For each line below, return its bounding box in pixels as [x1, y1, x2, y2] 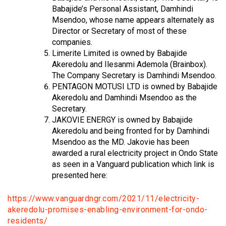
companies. [52, 37, 92, 47]
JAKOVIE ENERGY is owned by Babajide [52, 115, 193, 125]
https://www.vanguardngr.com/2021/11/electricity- [8, 193, 199, 203]
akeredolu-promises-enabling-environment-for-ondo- [8, 204, 208, 214]
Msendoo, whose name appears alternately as [52, 15, 214, 25]
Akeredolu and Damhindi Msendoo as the [52, 92, 197, 102]
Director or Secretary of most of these [52, 26, 187, 36]
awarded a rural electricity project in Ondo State [52, 148, 218, 158]
